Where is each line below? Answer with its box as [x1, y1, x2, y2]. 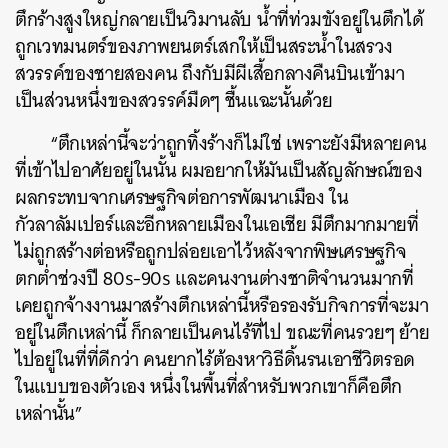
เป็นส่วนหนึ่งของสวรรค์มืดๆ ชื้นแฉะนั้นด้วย [15, 84, 334, 118]
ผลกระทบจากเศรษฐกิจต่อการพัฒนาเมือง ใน [15, 181, 349, 215]
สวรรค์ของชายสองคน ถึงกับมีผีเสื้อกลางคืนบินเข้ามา [15, 57, 405, 91]
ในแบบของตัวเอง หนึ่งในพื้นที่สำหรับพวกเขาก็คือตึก [15, 370, 403, 404]
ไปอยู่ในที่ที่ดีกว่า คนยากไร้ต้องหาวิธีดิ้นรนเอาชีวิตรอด [15, 343, 415, 377]
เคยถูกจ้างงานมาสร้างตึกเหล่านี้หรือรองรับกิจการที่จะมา [15, 289, 429, 323]
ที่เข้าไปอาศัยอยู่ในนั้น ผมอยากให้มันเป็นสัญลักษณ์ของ [15, 154, 423, 188]
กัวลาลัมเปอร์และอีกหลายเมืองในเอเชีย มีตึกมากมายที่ [15, 208, 419, 242]
